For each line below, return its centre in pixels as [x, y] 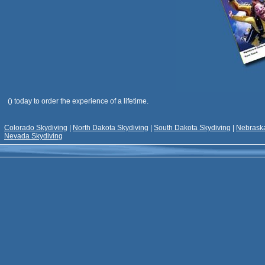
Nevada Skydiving [33, 136]
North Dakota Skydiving [111, 128]
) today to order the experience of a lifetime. [79, 101]
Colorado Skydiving [36, 128]
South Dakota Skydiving [192, 128]
